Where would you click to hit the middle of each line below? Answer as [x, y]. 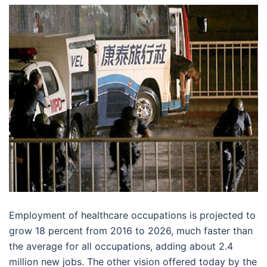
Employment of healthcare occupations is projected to [132, 215]
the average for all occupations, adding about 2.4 [121, 246]
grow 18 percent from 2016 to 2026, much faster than [131, 230]
